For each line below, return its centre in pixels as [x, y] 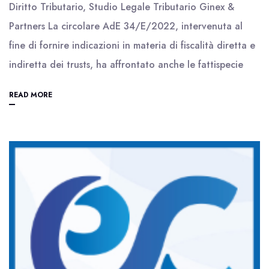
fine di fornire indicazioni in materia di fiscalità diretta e [132, 45]
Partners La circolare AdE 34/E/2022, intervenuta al [126, 26]
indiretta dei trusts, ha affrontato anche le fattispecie [126, 65]
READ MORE [31, 95]
